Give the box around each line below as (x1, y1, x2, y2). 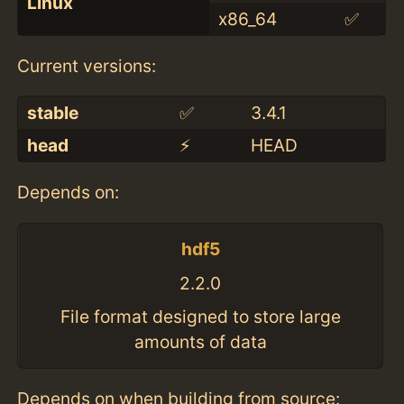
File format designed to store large (60, 306, 341, 328)
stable (26, 102, 78, 124)
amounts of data (133, 331, 267, 353)
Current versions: (17, 55, 157, 78)
